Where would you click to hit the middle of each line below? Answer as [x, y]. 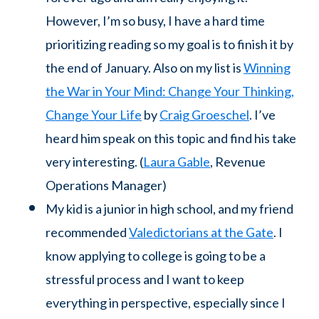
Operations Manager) [106, 185]
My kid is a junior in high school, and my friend [169, 209]
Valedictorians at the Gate [201, 232]
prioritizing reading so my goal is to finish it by [169, 45]
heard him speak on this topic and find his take [171, 138]
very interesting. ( [94, 162]
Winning [267, 68]
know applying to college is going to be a [156, 256]
